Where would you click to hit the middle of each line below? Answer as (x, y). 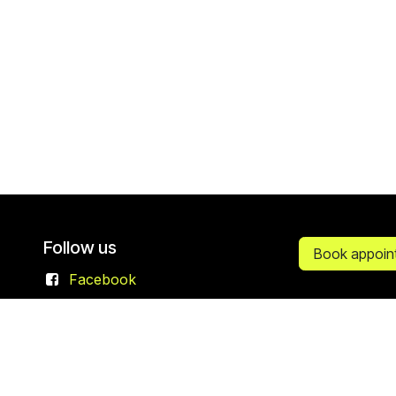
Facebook (102, 279)
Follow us (80, 247)
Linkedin (100, 307)
